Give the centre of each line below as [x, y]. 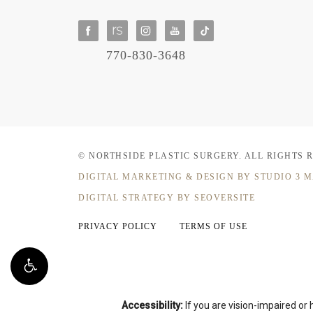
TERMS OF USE [213, 227]
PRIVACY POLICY [118, 227]
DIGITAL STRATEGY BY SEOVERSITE [167, 198]
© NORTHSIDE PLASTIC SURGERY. [161, 156]
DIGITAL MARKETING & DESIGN [158, 177]
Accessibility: [152, 306]
